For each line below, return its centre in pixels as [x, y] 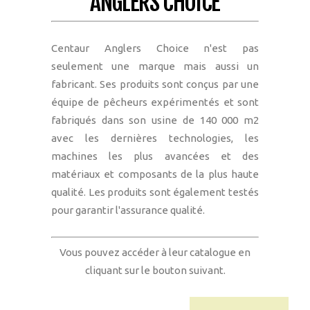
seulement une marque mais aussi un [155, 66]
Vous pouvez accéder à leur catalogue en [155, 252]
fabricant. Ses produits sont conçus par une [155, 84]
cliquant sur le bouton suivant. [155, 270]
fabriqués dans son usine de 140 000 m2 [155, 120]
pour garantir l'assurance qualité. [128, 210]
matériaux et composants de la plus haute [155, 174]
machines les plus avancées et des [155, 156]
